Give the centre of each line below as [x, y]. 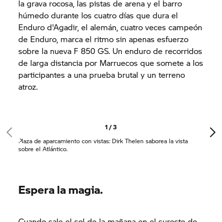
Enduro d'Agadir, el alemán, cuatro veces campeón [111, 27]
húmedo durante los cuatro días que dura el [98, 15]
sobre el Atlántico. [43, 149]
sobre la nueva [46, 51]
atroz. [29, 86]
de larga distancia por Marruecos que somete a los [111, 63]
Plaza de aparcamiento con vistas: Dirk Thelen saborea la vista [103, 141]
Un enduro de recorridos [156, 51]
